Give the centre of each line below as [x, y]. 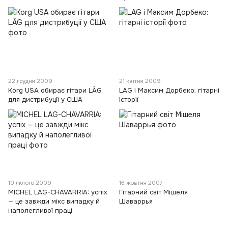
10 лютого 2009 [30, 183]
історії [129, 99]
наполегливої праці [40, 211]
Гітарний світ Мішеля [153, 192]
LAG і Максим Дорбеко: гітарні [169, 90]
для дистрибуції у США [45, 99]
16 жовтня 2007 [141, 183]
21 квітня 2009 [140, 81]
